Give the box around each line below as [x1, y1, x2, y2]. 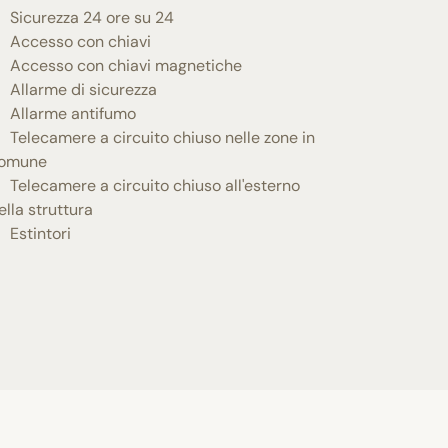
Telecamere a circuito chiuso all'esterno [9, 175, 300, 197]
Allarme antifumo [9, 103, 136, 125]
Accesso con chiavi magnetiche [9, 55, 242, 77]
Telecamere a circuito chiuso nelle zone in [9, 127, 315, 149]
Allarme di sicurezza [9, 79, 157, 101]
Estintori [9, 223, 71, 245]
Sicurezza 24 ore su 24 [9, 7, 174, 29]
